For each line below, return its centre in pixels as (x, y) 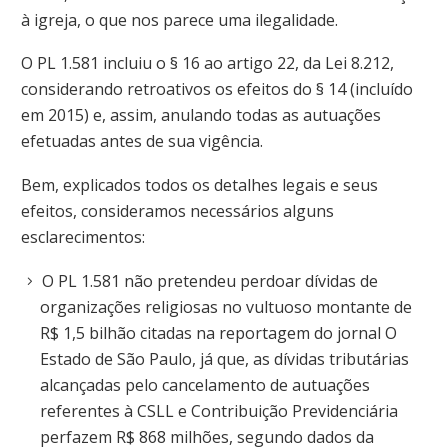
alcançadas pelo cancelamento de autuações (205, 384)
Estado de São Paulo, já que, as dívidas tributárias (225, 358)
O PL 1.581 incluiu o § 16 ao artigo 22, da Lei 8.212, (207, 63)
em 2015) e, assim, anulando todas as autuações (201, 115)
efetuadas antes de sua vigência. (142, 141)
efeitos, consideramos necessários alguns (177, 210)
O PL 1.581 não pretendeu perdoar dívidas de (210, 280)
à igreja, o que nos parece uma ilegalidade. (179, 19)
